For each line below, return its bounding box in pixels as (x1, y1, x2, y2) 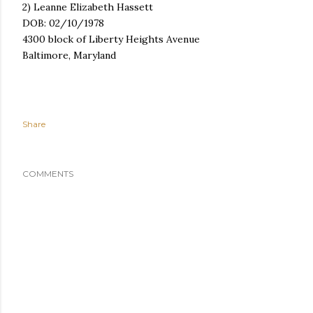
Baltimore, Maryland (22, 49, 116, 61)
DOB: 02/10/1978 (22, 17, 107, 29)
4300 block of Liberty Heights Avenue (22, 33, 203, 45)
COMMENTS (22, 168, 73, 179)
